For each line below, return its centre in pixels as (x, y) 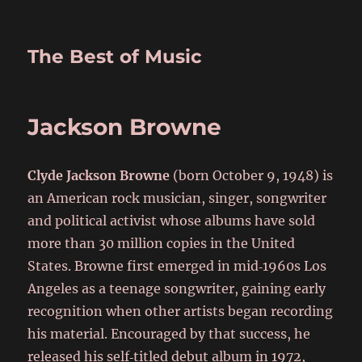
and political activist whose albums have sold (172, 221)
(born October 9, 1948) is (252, 175)
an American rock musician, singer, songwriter (177, 198)
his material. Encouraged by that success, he (169, 334)
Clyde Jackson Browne (99, 175)
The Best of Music (115, 57)
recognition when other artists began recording (181, 311)
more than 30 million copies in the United (162, 243)
